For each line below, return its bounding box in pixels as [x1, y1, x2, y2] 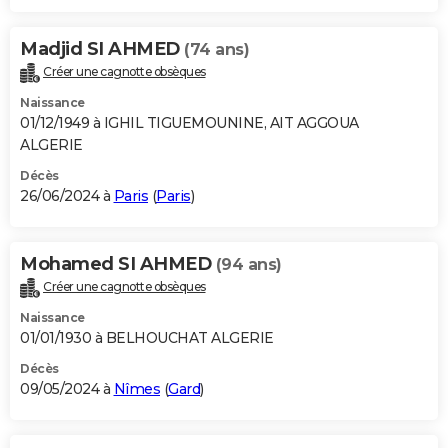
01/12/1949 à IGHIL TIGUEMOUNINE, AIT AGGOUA [20, 114, 359, 133]
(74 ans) [184, 40, 249, 60]
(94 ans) [215, 255, 282, 275]
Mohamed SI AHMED [20, 253, 216, 276]
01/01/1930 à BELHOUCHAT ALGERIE [20, 329, 274, 348]
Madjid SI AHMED [20, 38, 184, 61]
